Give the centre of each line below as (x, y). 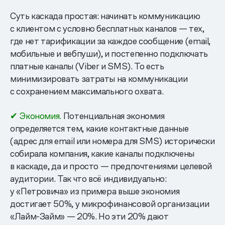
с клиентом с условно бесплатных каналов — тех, (107, 28)
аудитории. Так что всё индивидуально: (88, 178)
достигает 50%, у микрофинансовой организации (110, 203)
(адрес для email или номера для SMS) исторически (113, 141)
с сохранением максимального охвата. (87, 91)
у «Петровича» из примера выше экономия (95, 191)
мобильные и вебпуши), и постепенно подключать (109, 53)
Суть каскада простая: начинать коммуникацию (105, 16)
